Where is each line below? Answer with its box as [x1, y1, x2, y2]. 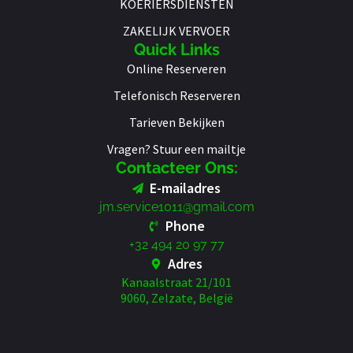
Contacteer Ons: [115, 158, 238, 178]
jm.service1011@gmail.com [98, 199, 255, 215]
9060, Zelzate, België [120, 290, 233, 307]
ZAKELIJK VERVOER [123, 23, 230, 39]
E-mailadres [150, 179, 221, 198]
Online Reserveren [127, 61, 226, 77]
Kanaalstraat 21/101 [121, 274, 232, 291]
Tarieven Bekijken [128, 114, 225, 131]
